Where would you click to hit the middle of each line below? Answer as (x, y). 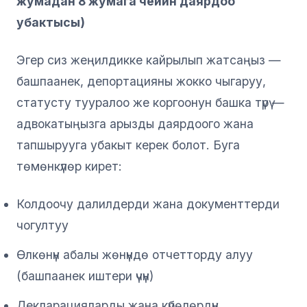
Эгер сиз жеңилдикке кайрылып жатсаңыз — (149, 60)
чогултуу (42, 225)
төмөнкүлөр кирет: (69, 166)
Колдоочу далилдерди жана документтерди (148, 204)
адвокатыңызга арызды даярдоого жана (135, 123)
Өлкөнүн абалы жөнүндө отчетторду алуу (135, 254)
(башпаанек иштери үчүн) (85, 275)
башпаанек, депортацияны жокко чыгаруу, (141, 81)
